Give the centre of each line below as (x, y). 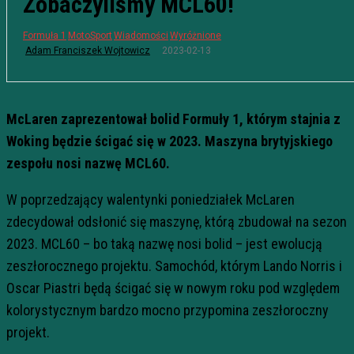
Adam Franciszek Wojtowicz (88, 50)
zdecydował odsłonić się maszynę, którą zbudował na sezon (177, 222)
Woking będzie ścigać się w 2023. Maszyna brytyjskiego (169, 141)
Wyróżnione (196, 35)
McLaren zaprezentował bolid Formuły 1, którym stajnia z (173, 119)
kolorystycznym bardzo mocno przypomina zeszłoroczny (168, 310)
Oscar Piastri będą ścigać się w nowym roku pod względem (173, 288)
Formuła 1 (45, 35)
